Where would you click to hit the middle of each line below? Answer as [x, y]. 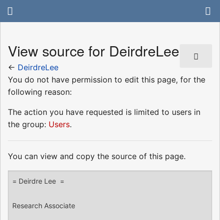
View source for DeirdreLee [94, 51]
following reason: [40, 92]
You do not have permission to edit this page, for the [107, 79]
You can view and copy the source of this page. [97, 156]
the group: [28, 124]
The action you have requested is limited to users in [104, 112]
